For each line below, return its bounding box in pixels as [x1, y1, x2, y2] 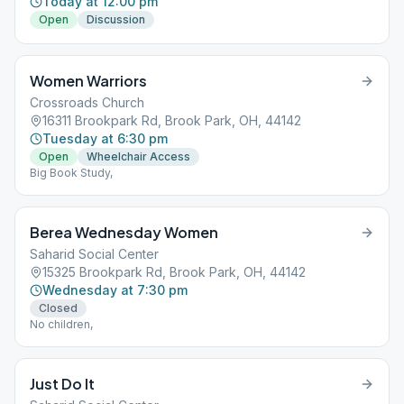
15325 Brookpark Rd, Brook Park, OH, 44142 [42, 264, 306, 280]
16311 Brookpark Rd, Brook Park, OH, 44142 [42, 113, 301, 128]
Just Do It [30, 374, 95, 393]
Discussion [87, 13, 145, 26]
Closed [39, 301, 78, 315]
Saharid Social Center [30, 246, 159, 262]
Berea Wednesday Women [30, 223, 218, 242]
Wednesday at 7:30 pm [42, 282, 188, 298]
